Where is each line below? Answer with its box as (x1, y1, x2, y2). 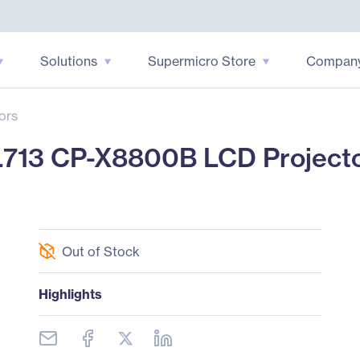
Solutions (39, 52, 97, 69)
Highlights (38, 286, 102, 302)
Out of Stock (61, 243, 140, 260)
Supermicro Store (147, 52, 256, 69)
